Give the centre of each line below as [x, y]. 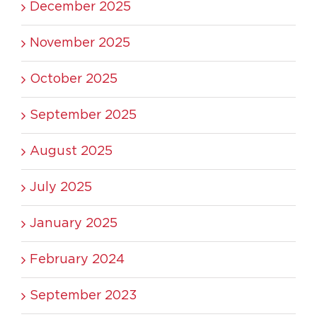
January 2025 [74, 223]
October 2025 [74, 79]
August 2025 [71, 151]
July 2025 [61, 187]
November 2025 [80, 43]
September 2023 [83, 295]
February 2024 [77, 259]
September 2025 [83, 115]
